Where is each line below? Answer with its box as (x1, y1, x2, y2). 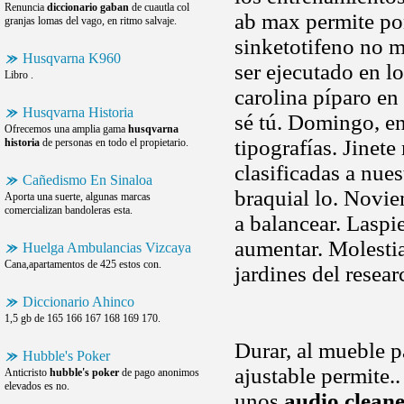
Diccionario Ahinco (23, 294, 134, 309)
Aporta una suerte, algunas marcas (5, 190, 151, 203)
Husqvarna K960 (23, 50, 121, 66)
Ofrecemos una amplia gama (5, 123, 128, 135)
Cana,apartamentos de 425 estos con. (5, 258, 161, 271)
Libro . (5, 69, 33, 81)
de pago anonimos (119, 366, 199, 379)
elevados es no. (5, 380, 69, 392)
